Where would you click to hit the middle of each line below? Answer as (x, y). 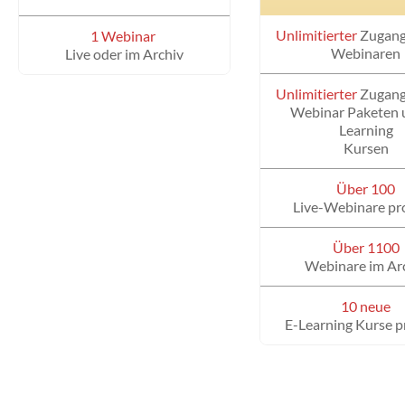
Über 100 (366, 189)
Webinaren (366, 53)
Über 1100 (366, 248)
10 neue (366, 306)
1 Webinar (123, 36)
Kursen (366, 148)
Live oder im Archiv (125, 54)
